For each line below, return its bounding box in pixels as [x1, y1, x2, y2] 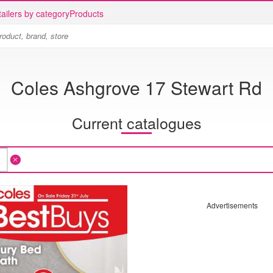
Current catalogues [71, 111, 202, 133]
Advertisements [206, 200, 258, 210]
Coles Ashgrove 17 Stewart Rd [11, 74, 262, 101]
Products [69, 7, 104, 19]
